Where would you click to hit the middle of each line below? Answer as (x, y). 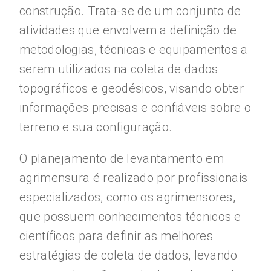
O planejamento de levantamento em (122, 158)
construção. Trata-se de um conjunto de (130, 11)
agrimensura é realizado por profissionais (134, 178)
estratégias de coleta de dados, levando (129, 255)
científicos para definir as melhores (116, 236)
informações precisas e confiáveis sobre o (135, 108)
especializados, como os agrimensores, (128, 197)
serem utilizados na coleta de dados (119, 69)
